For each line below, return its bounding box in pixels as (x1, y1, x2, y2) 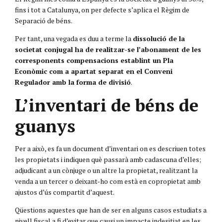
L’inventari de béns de (15, 93, 199, 116)
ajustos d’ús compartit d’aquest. (15, 187, 114, 197)
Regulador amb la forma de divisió (15, 77, 131, 87)
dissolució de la (133, 33, 185, 43)
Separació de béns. (15, 15, 72, 25)
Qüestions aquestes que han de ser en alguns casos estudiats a (15, 205, 207, 215)
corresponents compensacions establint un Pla (15, 55, 173, 65)
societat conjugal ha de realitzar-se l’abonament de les (15, 44, 201, 54)
